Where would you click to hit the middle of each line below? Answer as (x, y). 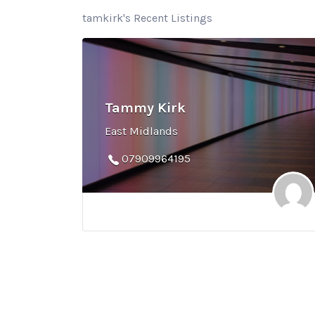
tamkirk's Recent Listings (147, 18)
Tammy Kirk (145, 108)
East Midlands (141, 131)
